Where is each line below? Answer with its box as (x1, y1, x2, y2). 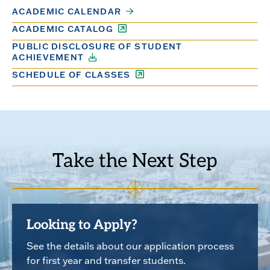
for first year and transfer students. (27, 254, 186, 266)
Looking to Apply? (27, 218, 137, 233)
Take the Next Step (52, 152, 218, 172)
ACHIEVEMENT (12, 52, 84, 63)
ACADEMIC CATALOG (12, 24, 113, 35)
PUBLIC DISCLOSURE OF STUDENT (12, 41, 183, 52)
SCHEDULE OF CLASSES (12, 69, 131, 81)
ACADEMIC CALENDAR (12, 6, 122, 17)
